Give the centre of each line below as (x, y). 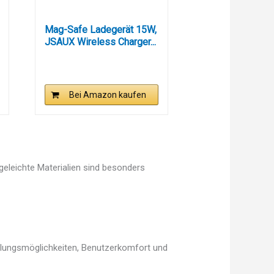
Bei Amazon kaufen (107, 95)
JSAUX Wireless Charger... (100, 42)
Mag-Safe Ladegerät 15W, (100, 30)
